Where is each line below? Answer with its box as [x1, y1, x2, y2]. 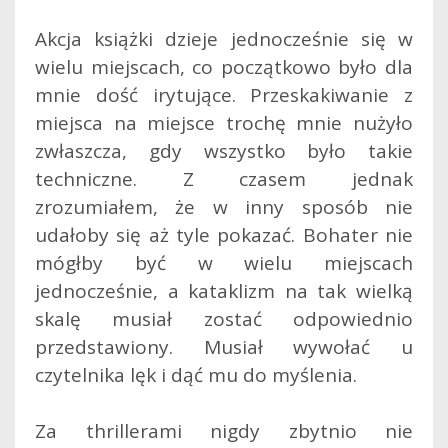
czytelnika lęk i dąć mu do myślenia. [35, 361, 357, 388]
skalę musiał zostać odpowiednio [35, 305, 413, 332]
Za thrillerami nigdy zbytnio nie [35, 417, 413, 444]
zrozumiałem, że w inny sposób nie [35, 193, 413, 220]
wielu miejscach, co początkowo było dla [35, 53, 413, 80]
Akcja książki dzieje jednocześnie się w [35, 25, 413, 52]
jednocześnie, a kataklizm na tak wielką [35, 277, 413, 304]
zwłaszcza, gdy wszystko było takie [35, 137, 413, 164]
